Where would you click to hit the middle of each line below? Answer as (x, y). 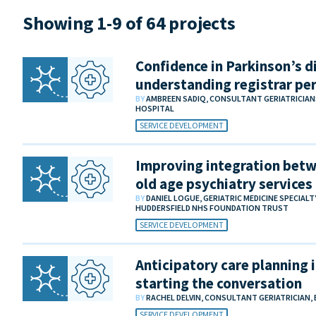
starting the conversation (219, 283)
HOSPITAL (155, 108)
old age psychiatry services (224, 183)
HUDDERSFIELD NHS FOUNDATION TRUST (212, 207)
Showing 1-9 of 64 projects (129, 23)
